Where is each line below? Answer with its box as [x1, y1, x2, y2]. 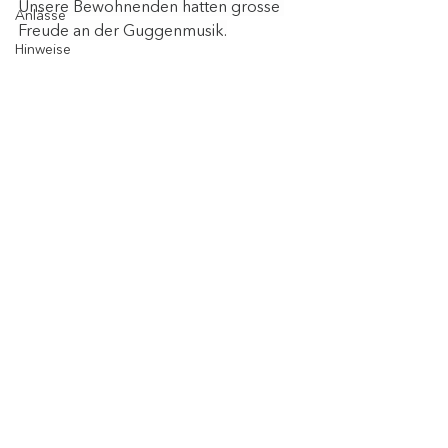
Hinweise [15, 40, 71, 58]
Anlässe [15, 6, 66, 24]
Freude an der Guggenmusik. [18, 20, 227, 40]
